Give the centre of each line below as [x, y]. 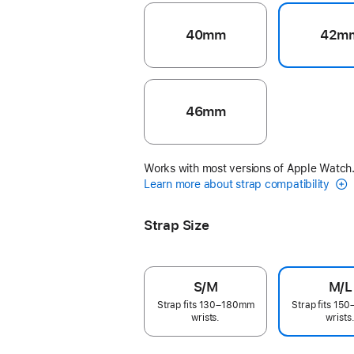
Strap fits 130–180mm [205, 305]
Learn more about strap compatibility [238, 184]
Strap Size [177, 225]
